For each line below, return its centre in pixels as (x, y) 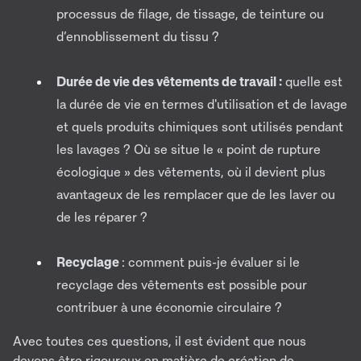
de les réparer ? (102, 217)
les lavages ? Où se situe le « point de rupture (189, 149)
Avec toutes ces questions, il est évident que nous (160, 341)
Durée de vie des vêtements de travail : (169, 82)
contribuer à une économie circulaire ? (169, 307)
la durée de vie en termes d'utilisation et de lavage (202, 104)
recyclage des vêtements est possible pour (182, 285)
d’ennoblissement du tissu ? (138, 37)
